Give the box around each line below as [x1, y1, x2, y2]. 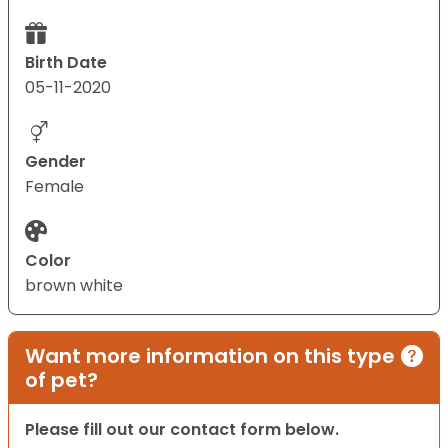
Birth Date [25, 51, 107, 75]
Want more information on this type [25, 342, 395, 371]
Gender [25, 150, 86, 174]
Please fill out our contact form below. [25, 418, 339, 442]
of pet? [25, 366, 98, 395]
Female [25, 175, 84, 199]
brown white [25, 274, 123, 298]
